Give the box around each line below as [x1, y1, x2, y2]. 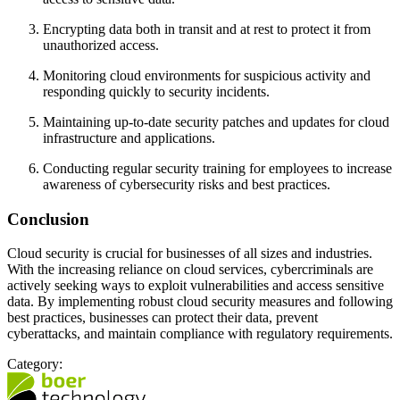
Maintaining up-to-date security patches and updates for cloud [43, 114, 389, 129]
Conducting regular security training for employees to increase [43, 161, 392, 176]
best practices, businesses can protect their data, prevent [7, 310, 318, 326]
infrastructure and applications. [43, 130, 215, 146]
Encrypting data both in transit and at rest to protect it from [43, 21, 371, 37]
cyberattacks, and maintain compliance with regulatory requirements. [7, 326, 393, 342]
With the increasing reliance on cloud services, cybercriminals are [7, 262, 373, 278]
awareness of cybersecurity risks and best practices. [43, 177, 330, 192]
